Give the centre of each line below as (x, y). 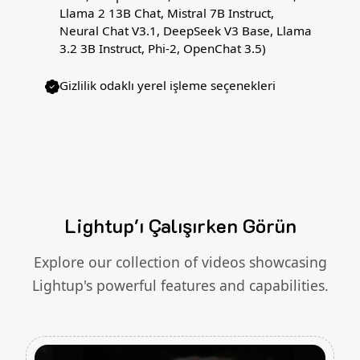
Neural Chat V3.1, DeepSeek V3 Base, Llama (186, 31)
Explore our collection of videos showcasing (180, 262)
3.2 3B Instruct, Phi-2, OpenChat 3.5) (163, 49)
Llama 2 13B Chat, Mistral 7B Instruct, (167, 13)
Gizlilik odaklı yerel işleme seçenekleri (168, 86)
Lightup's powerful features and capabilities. (180, 286)
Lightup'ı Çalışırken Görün (180, 226)
